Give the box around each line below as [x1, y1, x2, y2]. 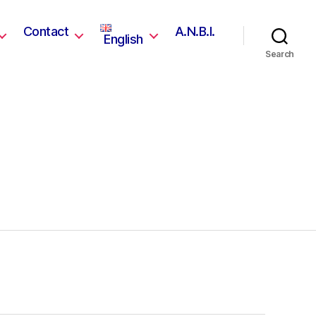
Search [265, 49, 295, 59]
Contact [23, 24, 69, 39]
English [104, 32, 143, 47]
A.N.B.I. [174, 24, 215, 39]
